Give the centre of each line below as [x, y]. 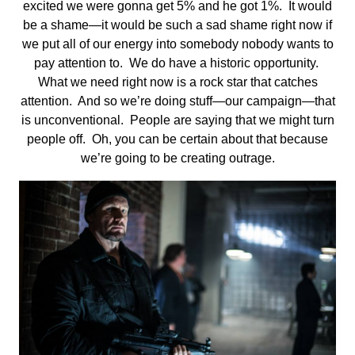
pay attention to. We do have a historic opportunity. [177, 63]
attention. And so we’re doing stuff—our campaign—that [177, 101]
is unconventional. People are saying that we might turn [177, 120]
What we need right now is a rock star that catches [177, 82]
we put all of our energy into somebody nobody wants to [177, 44]
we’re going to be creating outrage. [177, 158]
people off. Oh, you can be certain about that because [177, 139]
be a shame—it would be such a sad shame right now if [177, 25]
